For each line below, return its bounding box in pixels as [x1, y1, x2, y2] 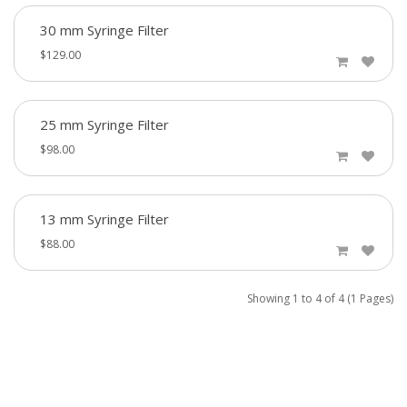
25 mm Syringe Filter [40, 115, 169, 134]
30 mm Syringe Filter [40, 21, 169, 40]
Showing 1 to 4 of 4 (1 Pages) [247, 291, 393, 307]
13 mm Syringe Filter [40, 210, 169, 229]
